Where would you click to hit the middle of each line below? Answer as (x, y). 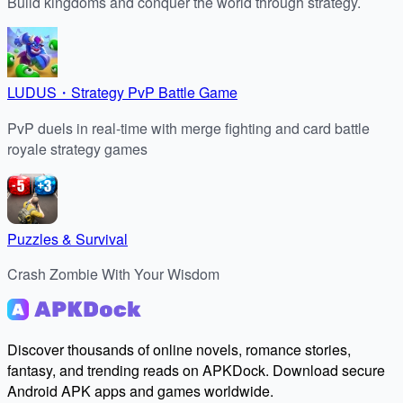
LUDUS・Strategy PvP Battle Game (122, 93)
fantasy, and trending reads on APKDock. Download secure (196, 371)
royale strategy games (77, 149)
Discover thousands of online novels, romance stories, (179, 350)
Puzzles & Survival (67, 239)
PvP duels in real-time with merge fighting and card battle (188, 129)
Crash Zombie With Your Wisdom (113, 274)
